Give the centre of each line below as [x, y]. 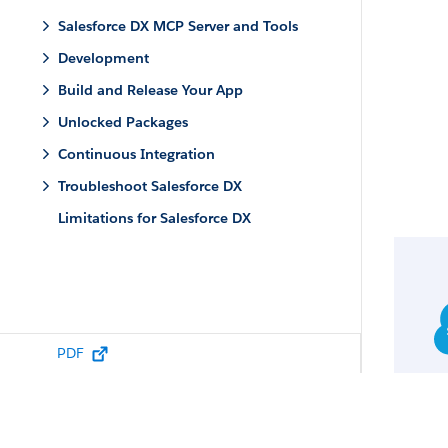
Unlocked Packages [123, 122]
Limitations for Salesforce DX [154, 218]
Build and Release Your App [150, 90]
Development [103, 58]
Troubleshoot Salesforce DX [150, 186]
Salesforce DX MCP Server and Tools [178, 26]
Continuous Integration [136, 154]
